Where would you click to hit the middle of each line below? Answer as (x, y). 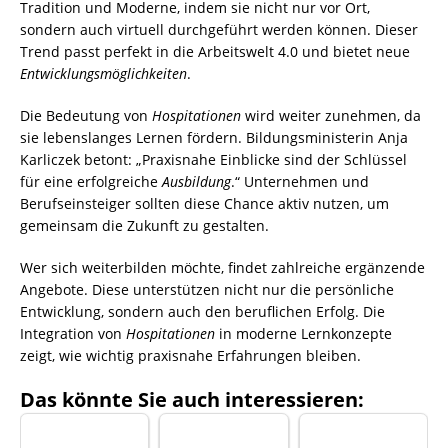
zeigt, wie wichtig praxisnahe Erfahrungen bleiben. (190, 355)
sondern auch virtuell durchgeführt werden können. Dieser (219, 29)
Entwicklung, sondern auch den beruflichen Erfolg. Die (202, 311)
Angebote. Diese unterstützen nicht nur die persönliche (207, 289)
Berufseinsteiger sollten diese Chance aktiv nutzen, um (204, 203)
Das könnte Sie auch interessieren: (192, 399)
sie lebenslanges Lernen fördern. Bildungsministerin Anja (214, 137)
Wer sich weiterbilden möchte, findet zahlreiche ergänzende (222, 267)
